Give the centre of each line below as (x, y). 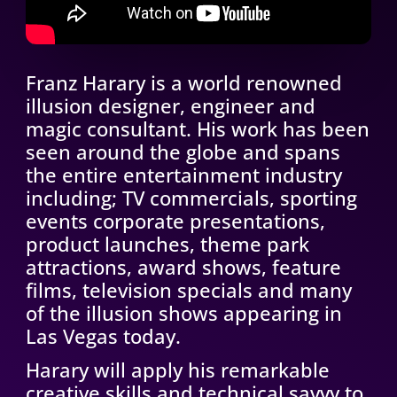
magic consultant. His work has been (197, 129)
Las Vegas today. (103, 336)
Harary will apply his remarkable (177, 370)
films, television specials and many (188, 290)
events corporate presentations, (175, 221)
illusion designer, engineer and (170, 106)
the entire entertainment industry (183, 175)
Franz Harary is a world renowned (183, 83)
